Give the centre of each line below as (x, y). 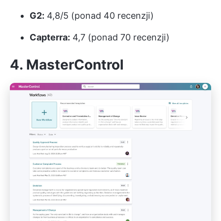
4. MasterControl (67, 64)
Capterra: (50, 37)
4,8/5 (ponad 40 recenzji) (99, 15)
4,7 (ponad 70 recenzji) (120, 37)
